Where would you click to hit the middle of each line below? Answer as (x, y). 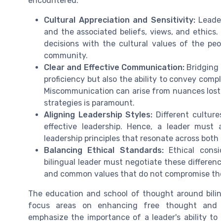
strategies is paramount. (89, 103)
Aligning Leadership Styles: (98, 114)
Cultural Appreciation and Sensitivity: (120, 20)
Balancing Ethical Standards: (104, 150)
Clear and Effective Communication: (114, 67)
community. (66, 55)
